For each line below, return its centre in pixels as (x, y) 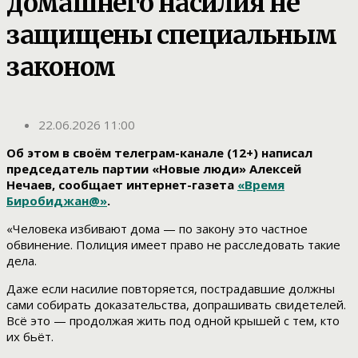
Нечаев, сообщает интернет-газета (122, 185)
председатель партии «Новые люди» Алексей (154, 169)
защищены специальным (171, 35)
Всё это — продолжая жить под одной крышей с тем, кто (173, 321)
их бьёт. (30, 337)
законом (61, 67)
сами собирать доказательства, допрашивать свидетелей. (176, 305)
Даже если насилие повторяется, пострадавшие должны (171, 289)
